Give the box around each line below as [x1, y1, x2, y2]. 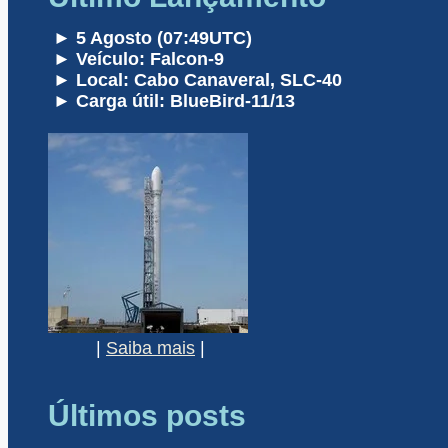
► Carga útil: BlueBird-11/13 [48, 91, 295, 112]
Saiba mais [106, 338, 195, 359]
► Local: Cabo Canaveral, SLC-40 [48, 70, 342, 91]
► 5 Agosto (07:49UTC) [48, 28, 252, 49]
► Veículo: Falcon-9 [48, 49, 224, 70]
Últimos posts [48, 399, 246, 433]
